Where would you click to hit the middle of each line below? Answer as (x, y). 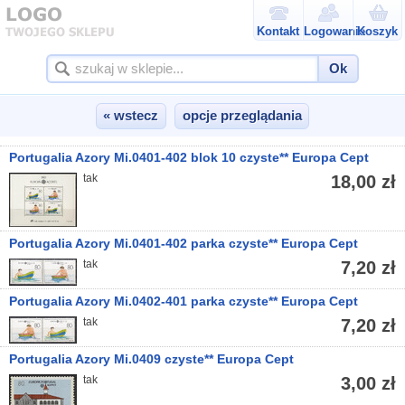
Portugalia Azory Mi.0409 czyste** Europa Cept (152, 359)
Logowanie (335, 31)
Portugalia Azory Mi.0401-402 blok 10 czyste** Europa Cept (189, 158)
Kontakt (278, 31)
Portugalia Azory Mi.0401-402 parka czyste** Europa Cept (184, 243)
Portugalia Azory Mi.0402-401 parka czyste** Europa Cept (184, 301)
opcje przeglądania (242, 116)
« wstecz (131, 116)
